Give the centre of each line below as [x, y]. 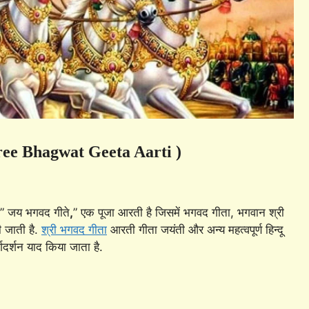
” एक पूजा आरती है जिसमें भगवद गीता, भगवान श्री [179, 212]
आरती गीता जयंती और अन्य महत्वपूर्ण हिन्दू [195, 229]
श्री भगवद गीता [74, 229]
